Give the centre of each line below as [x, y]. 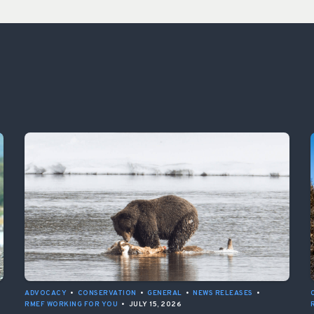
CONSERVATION [107, 294]
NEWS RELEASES [223, 294]
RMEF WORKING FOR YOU [71, 305]
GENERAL [165, 294]
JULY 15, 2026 [155, 305]
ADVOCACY [46, 294]
